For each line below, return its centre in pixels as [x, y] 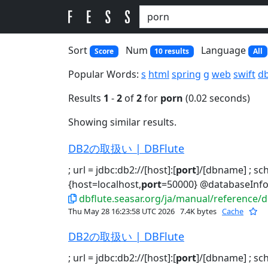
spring [186, 74]
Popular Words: [105, 74]
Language [225, 50]
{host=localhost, [105, 185]
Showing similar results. [122, 122]
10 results [172, 51]
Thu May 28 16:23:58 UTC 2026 [122, 211]
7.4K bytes [198, 211]
